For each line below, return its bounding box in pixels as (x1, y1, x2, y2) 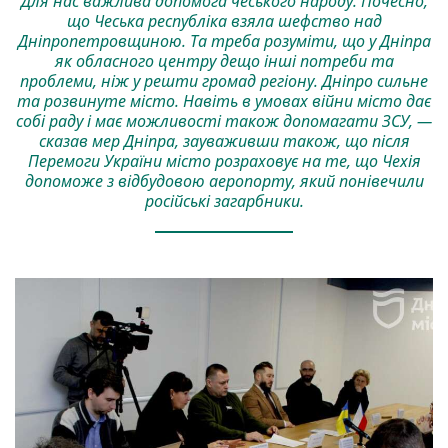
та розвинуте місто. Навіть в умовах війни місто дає (17, 89, 431, 112)
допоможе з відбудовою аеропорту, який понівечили (24, 169, 424, 192)
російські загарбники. (144, 189, 304, 212)
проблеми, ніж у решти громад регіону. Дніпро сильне (20, 69, 428, 92)
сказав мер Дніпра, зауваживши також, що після (38, 129, 410, 152)
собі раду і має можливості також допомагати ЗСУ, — (16, 109, 432, 132)
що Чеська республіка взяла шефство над (66, 9, 382, 32)
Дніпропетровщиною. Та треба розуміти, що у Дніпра (17, 29, 431, 52)
